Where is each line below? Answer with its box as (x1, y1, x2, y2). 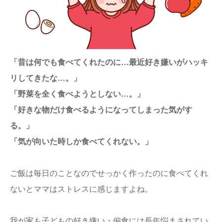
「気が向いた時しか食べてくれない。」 (10, 137, 153, 146)
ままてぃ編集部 (32, 14, 77, 21)
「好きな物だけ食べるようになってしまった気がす (10, 106, 192, 114)
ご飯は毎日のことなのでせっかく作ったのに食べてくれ (10, 169, 208, 177)
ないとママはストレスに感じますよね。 (10, 185, 153, 193)
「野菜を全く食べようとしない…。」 (10, 90, 145, 98)
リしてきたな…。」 (10, 74, 81, 82)
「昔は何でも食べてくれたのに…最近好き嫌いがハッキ (10, 58, 208, 66)
